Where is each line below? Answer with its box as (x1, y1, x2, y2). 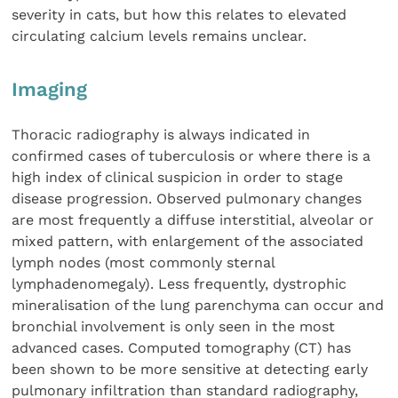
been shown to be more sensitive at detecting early (12, 361, 369, 378)
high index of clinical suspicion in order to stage (12, 169, 344, 187)
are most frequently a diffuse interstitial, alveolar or (12, 211, 375, 229)
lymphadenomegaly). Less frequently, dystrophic (12, 275, 347, 293)
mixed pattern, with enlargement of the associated (12, 233, 364, 251)
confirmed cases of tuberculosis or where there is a (12, 147, 371, 165)
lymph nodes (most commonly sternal (12, 254, 275, 272)
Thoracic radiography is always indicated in (12, 126, 311, 144)
